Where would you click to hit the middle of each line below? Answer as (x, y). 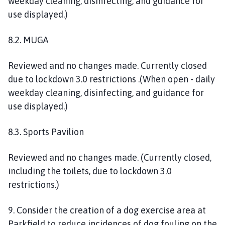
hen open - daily (183, 79)
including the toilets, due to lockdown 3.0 (90, 171)
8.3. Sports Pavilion (47, 132)
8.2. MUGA (29, 40)
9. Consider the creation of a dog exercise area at (107, 210)
